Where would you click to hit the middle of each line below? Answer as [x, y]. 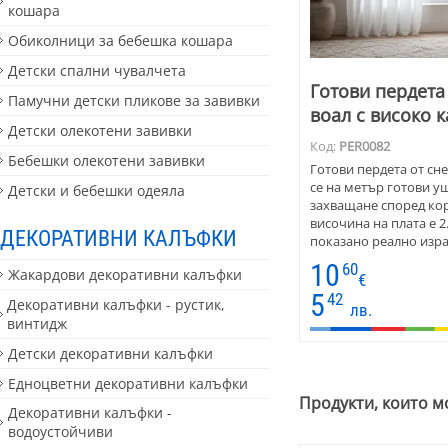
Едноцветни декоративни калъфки [128, 383]
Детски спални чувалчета [97, 71]
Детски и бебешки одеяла [96, 190]
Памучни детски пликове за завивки [134, 101]
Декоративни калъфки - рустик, [116, 304]
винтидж [37, 323]
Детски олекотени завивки [100, 131]
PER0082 [364, 146]
